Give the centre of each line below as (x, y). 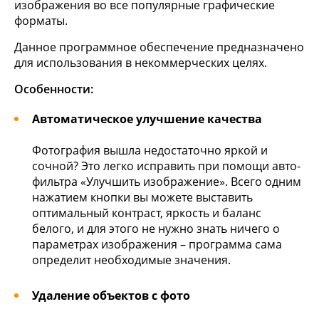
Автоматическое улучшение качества (147, 119)
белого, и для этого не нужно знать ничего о (156, 229)
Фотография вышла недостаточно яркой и (150, 150)
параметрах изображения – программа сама (157, 244)
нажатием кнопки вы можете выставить (142, 197)
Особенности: (54, 89)
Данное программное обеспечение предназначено (159, 47)
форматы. (41, 21)
